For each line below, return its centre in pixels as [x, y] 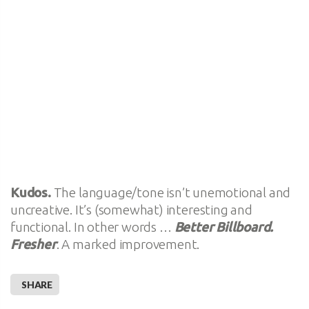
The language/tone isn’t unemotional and [171, 192]
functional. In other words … [92, 227]
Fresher [33, 244]
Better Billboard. [224, 227]
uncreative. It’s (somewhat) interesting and [131, 209]
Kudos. [31, 192]
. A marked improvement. [128, 244]
